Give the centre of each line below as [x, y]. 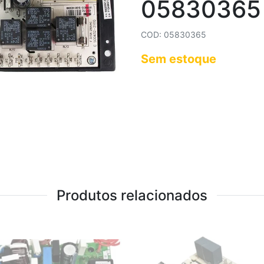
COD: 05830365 [174, 34]
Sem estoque [179, 59]
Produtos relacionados [132, 195]
